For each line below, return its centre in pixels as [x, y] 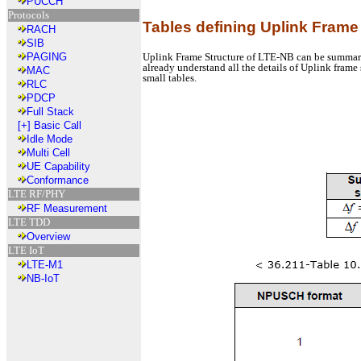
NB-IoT [43, 278]
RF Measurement [67, 208]
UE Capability [58, 166]
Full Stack [50, 112]
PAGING [47, 57]
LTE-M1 [45, 265]
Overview [48, 237]
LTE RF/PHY [37, 194]
